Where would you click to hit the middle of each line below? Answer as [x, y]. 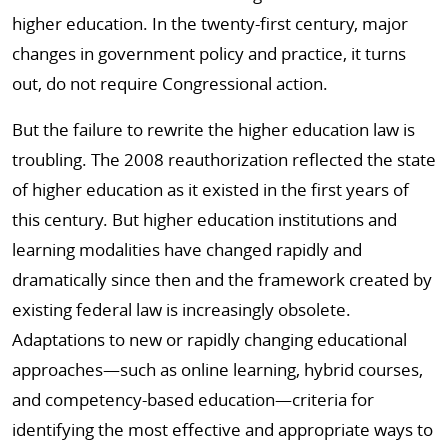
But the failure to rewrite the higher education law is [213, 129]
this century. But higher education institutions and [204, 219]
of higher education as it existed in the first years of [210, 189]
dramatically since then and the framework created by [222, 279]
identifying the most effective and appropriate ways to [222, 429]
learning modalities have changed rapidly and [187, 249]
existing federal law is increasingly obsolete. [181, 309]
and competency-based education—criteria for [193, 399]
